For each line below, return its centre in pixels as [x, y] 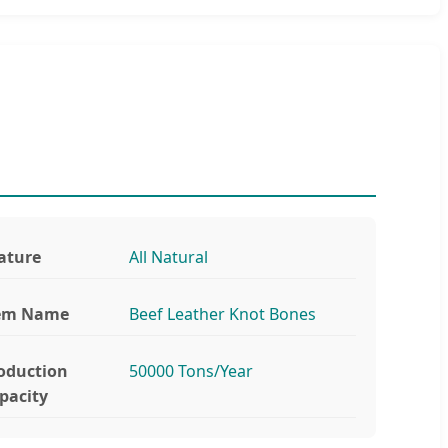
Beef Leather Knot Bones [223, 313]
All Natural [169, 256]
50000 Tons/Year [191, 370]
